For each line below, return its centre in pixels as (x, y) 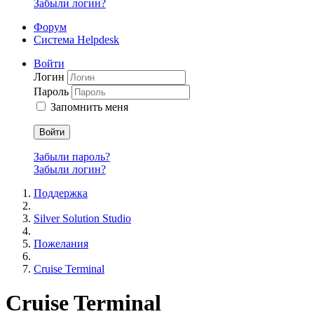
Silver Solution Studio (82, 218)
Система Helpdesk (76, 39)
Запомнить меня (89, 107)
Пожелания (61, 243)
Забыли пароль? (72, 156)
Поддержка (61, 193)
